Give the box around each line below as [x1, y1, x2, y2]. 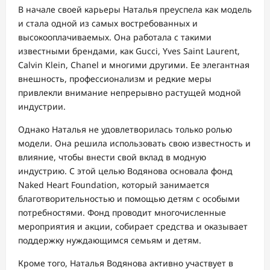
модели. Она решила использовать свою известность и [18, 137, 251, 149]
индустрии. [18, 101, 66, 113]
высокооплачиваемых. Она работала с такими [18, 31, 212, 43]
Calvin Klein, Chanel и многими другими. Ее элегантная [18, 59, 250, 71]
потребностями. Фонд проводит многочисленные [18, 207, 226, 219]
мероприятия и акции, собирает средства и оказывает [18, 221, 248, 233]
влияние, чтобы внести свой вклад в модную [18, 151, 206, 163]
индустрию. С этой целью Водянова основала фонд [18, 165, 233, 177]
